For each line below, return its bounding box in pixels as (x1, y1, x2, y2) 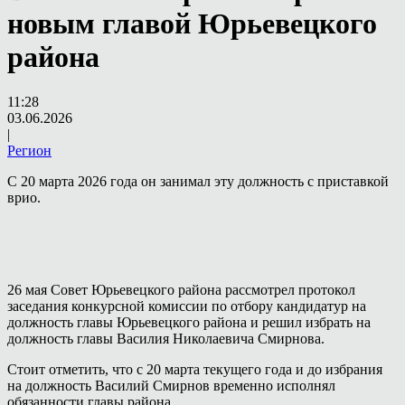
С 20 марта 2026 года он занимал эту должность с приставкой (7, 173, 389, 189)
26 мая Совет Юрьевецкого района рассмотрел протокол (7, 281, 355, 297)
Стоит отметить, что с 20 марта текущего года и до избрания (7, 361, 382, 377)
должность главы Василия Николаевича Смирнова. (7, 330, 325, 346)
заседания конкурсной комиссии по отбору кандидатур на (7, 297, 366, 314)
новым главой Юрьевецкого (7, 7, 377, 41)
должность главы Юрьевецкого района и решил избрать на (7, 314, 371, 330)
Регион (7, 142, 52, 158)
